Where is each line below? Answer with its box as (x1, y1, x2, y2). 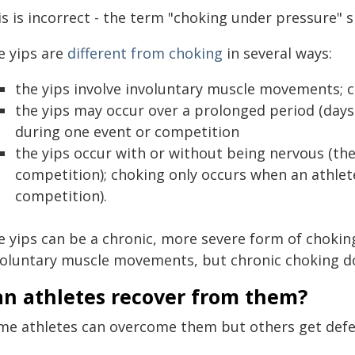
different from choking (67, 43, 223, 63)
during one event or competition (15, 121, 239, 141)
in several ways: (223, 43, 332, 63)
